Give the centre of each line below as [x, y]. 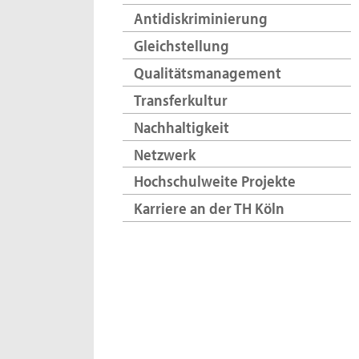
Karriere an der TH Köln [209, 208]
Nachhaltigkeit [181, 127]
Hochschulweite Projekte [214, 181]
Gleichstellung [181, 45]
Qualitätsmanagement [207, 72]
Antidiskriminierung [200, 18]
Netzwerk [164, 154]
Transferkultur [180, 99]
